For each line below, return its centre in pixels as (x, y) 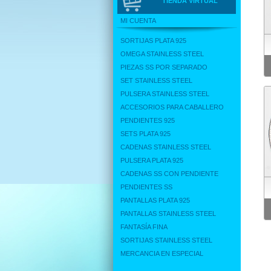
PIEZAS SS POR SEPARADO (164, 67)
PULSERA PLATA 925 (152, 160)
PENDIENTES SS (146, 187)
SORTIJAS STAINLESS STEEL (166, 240)
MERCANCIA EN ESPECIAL (162, 253)
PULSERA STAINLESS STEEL (165, 94)
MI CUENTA (138, 21)
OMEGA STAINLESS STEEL (162, 54)
